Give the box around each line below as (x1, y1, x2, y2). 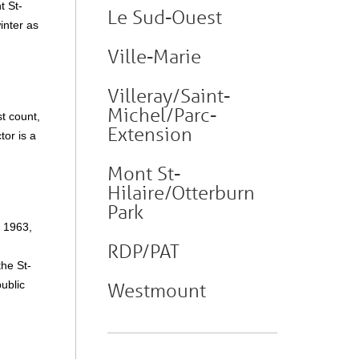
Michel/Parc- (107, 103, 216, 127)
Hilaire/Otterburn (107, 181, 255, 204)
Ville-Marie (107, 45, 201, 68)
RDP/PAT (107, 240, 179, 263)
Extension (107, 123, 192, 146)
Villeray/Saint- (107, 84, 230, 107)
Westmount (107, 279, 206, 302)
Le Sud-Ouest (107, 6, 222, 29)
